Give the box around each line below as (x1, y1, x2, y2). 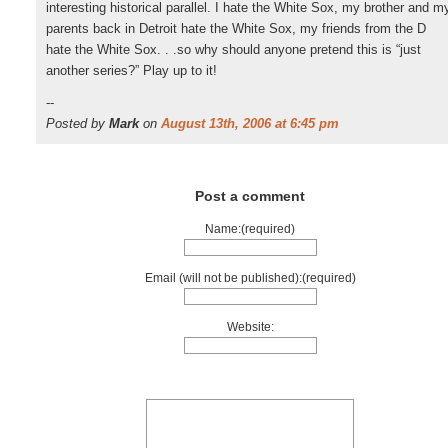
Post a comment (195, 188, 305, 204)
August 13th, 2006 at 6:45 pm (161, 116, 339, 131)
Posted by (46, 116, 109, 131)
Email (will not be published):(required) (144, 271, 356, 285)
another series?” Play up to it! (46, 63, 217, 78)
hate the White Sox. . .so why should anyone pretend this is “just (46, 42, 421, 57)
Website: (226, 320, 274, 334)
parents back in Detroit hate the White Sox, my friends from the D (46, 21, 426, 36)
